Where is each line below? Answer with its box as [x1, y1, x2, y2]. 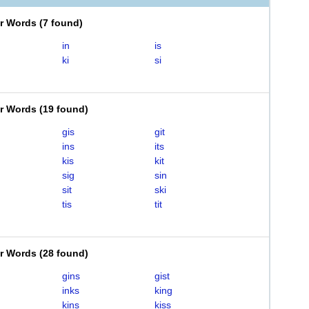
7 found [43, 17, 79, 28]
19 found [43, 103, 85, 114]
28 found [43, 248, 85, 259]
